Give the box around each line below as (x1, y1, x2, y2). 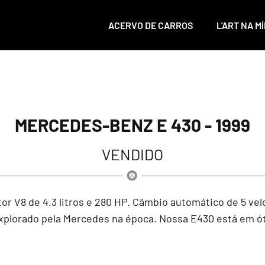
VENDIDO (102, 145, 163, 163)
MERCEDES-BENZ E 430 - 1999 (15, 114, 250, 135)
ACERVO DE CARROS (108, 20, 193, 31)
